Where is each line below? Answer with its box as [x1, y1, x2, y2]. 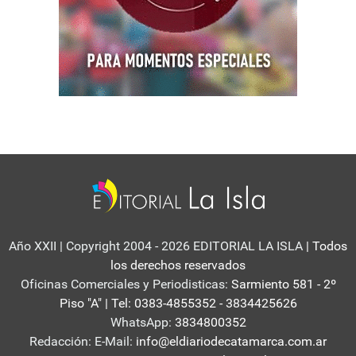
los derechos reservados [110, 257, 246, 273]
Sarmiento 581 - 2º [227, 277, 336, 292]
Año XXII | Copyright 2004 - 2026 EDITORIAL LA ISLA [9, 238, 303, 254]
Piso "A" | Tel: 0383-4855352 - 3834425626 [59, 296, 297, 311]
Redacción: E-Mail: [29, 334, 133, 350]
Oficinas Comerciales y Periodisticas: [20, 277, 228, 292]
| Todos [303, 238, 347, 254]
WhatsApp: [110, 315, 172, 331]
